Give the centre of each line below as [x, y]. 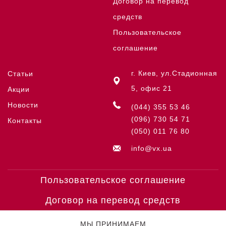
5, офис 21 [152, 88]
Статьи [20, 74]
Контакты [25, 121]
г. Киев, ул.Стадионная [174, 73]
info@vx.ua [152, 148]
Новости [23, 105]
